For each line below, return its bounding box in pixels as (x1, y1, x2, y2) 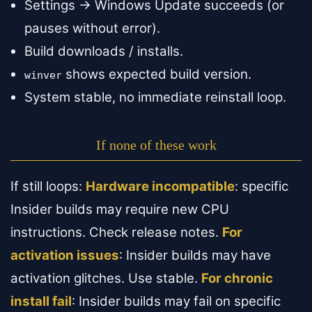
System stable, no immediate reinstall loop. (24, 89, 286, 106)
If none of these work (95, 137, 217, 153)
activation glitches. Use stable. (10, 270, 201, 287)
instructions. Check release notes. (10, 224, 222, 241)
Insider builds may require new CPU (10, 201, 229, 218)
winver (24, 69, 62, 82)
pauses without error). (24, 20, 160, 37)
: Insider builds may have (119, 247, 271, 264)
